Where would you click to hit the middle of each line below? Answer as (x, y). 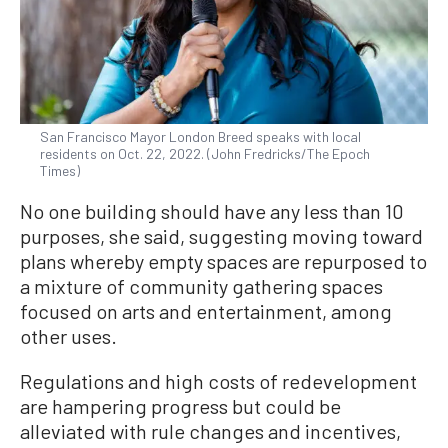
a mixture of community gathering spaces (201, 286)
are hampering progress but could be (180, 406)
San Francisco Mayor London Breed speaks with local (200, 137)
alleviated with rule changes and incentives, (210, 431)
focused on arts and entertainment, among (206, 311)
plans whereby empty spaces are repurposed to (223, 261)
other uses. (68, 336)
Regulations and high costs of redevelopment (218, 381)
